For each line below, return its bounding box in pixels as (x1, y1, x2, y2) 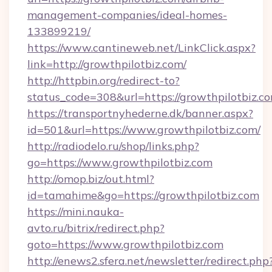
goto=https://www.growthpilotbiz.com (27, 237, 223, 251)
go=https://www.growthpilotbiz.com (27, 155, 212, 169)
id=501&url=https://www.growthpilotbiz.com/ (27, 123, 260, 137)
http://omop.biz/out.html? (27, 172, 154, 186)
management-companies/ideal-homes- (27, 8, 227, 22)
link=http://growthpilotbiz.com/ (27, 57, 186, 71)
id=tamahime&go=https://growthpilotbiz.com (27, 188, 259, 202)
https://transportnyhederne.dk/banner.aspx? (27, 106, 253, 120)
